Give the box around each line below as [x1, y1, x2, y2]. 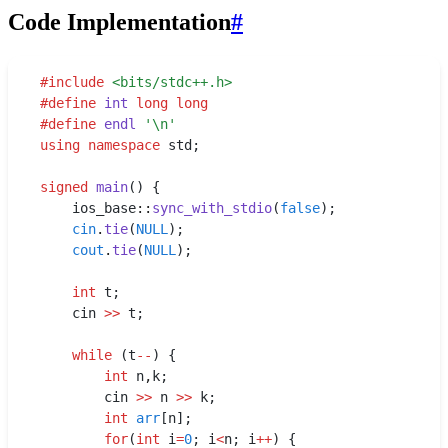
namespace [80, 137, 160, 154]
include [48, 74, 104, 91]
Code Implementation [8, 9, 231, 36]
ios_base [72, 200, 136, 217]
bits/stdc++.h [120, 74, 224, 91]
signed [40, 179, 88, 196]
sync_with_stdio [152, 200, 272, 217]
